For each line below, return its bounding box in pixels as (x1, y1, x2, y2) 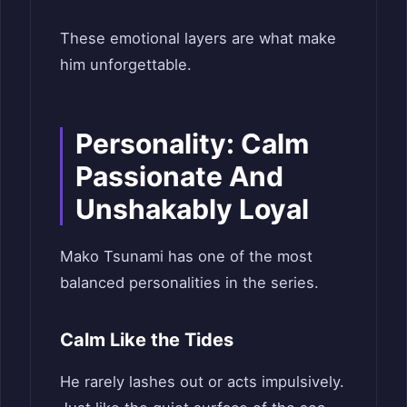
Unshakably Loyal (75, 193, 309, 226)
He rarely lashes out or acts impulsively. (60, 372, 344, 392)
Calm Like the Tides (60, 329, 233, 352)
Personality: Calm (75, 127, 309, 161)
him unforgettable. (60, 55, 192, 74)
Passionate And (75, 160, 283, 194)
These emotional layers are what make (60, 29, 336, 48)
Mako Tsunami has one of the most (60, 247, 313, 266)
